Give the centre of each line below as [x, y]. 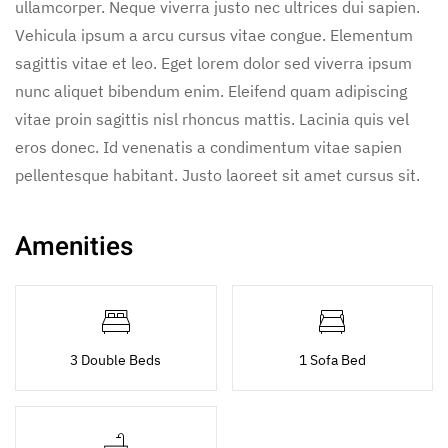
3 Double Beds [116, 359]
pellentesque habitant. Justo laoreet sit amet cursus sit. [217, 174]
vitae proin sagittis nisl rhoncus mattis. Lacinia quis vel [212, 118]
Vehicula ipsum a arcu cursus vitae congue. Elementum [214, 34]
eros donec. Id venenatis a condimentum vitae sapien [208, 146]
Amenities [74, 246]
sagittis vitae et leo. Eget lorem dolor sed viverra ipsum [213, 62]
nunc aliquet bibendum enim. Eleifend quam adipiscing [211, 90]
